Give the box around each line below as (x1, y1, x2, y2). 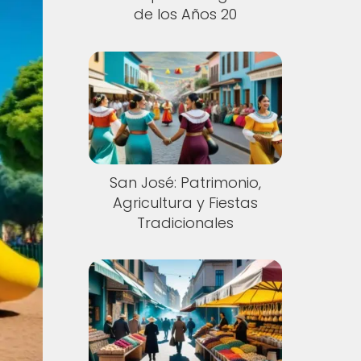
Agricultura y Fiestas (112, 192, 258, 213)
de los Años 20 (133, 4, 237, 24)
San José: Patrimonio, (109, 172, 261, 193)
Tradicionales (136, 212, 234, 233)
